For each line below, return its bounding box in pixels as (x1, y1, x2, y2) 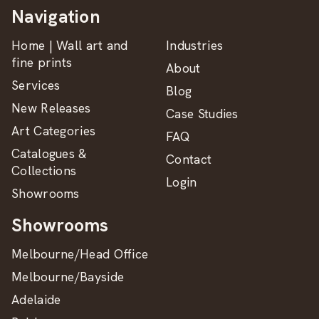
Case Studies (166, 105, 239, 122)
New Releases (11, 99, 91, 116)
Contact (166, 150, 212, 167)
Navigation (11, 4, 100, 28)
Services (11, 76, 61, 93)
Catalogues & (11, 145, 88, 162)
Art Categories (11, 122, 96, 139)
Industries (166, 36, 224, 53)
